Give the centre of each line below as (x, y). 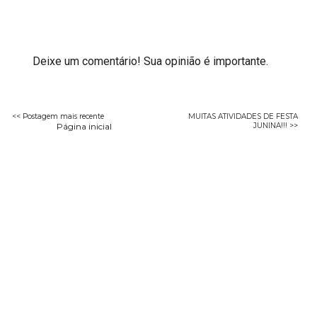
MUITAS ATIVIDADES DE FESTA (243, 116)
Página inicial (85, 126)
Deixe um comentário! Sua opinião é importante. (151, 61)
